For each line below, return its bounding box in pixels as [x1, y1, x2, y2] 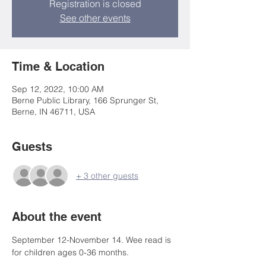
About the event [12, 210, 102, 224]
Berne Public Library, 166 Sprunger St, [12, 95, 159, 106]
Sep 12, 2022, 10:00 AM [12, 84, 104, 94]
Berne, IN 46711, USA [12, 106, 95, 117]
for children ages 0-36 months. [12, 247, 129, 258]
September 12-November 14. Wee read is [12, 235, 173, 245]
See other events [59, 12, 131, 24]
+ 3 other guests [76, 170, 138, 181]
